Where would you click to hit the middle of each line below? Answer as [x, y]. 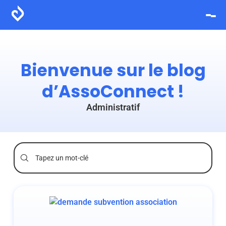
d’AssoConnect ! [113, 92]
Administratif [113, 107]
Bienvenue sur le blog [113, 70]
